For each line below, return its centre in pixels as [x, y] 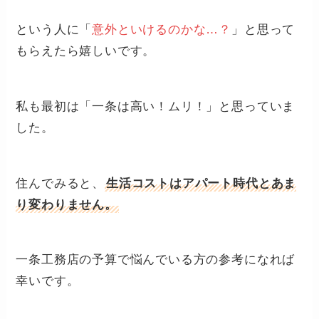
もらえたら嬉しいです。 [86, 51]
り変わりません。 [67, 204]
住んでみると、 [61, 183]
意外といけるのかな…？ [162, 30]
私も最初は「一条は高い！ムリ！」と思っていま [156, 106]
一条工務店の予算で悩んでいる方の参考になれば [156, 260]
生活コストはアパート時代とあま [202, 183]
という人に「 [54, 30]
